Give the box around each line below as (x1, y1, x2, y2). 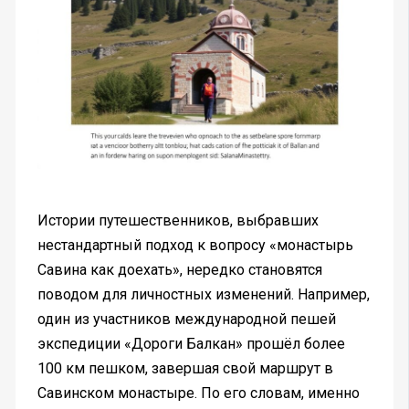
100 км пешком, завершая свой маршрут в (37, 359, 333, 377)
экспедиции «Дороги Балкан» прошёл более (37, 334, 345, 352)
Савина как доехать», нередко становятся (37, 260, 322, 278)
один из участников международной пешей (37, 309, 336, 328)
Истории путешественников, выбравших (37, 211, 319, 229)
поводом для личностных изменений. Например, (37, 285, 370, 303)
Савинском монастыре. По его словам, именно (37, 383, 360, 402)
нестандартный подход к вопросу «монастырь (37, 236, 353, 254)
